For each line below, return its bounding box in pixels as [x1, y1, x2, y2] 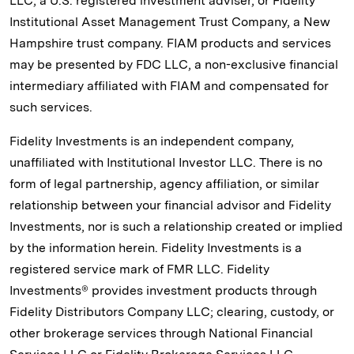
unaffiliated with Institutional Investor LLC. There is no [9, 154, 322, 170]
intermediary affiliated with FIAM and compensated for [9, 77, 329, 93]
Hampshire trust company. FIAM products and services [9, 35, 331, 51]
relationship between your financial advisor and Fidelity [9, 197, 331, 213]
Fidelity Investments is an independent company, [9, 133, 294, 149]
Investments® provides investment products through [9, 282, 317, 298]
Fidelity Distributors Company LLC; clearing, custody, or [9, 303, 334, 319]
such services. [9, 99, 92, 115]
